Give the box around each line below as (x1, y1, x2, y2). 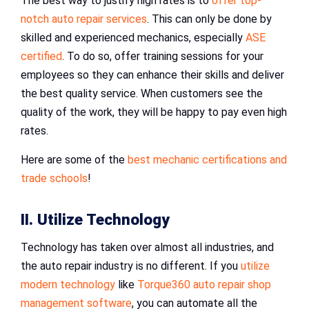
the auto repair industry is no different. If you (21, 259, 241, 272)
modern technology (21, 277, 115, 291)
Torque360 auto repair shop (137, 277, 271, 291)
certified (21, 49, 62, 63)
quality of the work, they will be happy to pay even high (21, 105, 287, 119)
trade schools (21, 171, 88, 185)
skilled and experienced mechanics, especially (21, 30, 243, 44)
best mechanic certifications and (128, 152, 287, 166)
